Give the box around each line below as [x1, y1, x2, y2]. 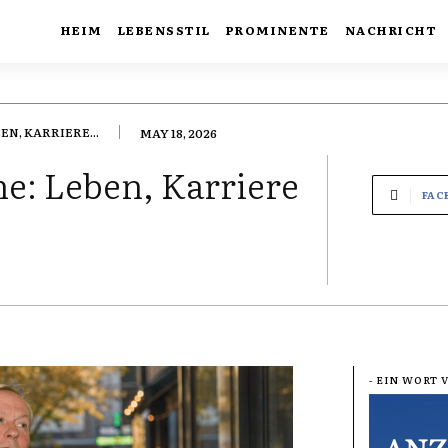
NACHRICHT [344, 20, 438, 39]
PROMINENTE [225, 20, 330, 39]
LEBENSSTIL [117, 20, 211, 39]
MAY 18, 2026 [140, 123, 217, 142]
